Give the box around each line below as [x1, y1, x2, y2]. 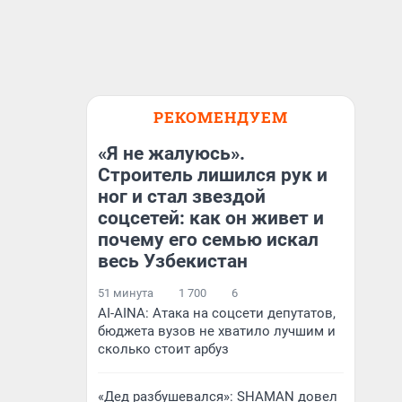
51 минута [98, 286, 153, 300]
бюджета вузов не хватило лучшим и [98, 323, 336, 339]
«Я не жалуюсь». [98, 143, 245, 164]
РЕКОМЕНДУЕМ [153, 107, 288, 127]
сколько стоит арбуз [98, 341, 229, 357]
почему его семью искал [98, 229, 319, 250]
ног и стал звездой [98, 186, 266, 207]
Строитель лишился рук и [98, 164, 328, 186]
